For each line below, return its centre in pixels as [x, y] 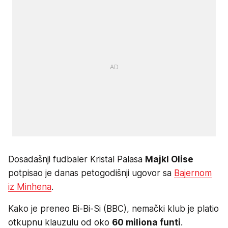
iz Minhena [30, 187]
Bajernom [193, 173]
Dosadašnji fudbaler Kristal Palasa [77, 159]
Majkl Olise [169, 159]
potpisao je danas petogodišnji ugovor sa [91, 173]
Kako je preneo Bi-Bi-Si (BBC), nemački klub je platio [113, 208]
